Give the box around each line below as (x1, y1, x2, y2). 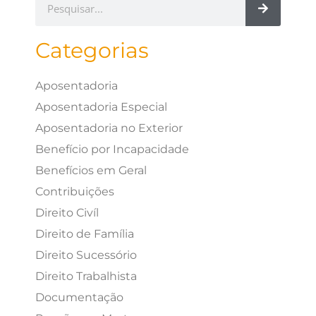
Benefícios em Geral (35, 163, 147, 177)
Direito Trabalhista (35, 269, 137, 283)
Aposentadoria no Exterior (35, 121, 183, 135)
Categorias (35, 37, 149, 63)
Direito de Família (35, 226, 134, 241)
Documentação (35, 290, 123, 304)
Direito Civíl (35, 205, 99, 219)
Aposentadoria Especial (35, 99, 167, 114)
